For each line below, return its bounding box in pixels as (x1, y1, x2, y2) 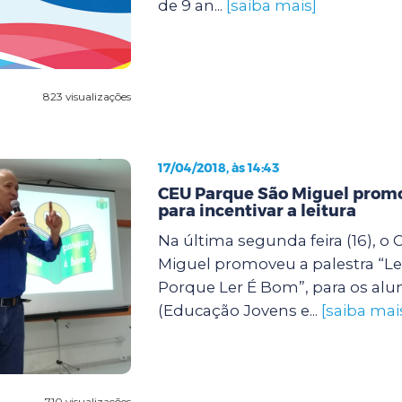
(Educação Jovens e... (157, 301, 321, 319)
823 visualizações (42, 89, 131, 103)
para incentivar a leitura (157, 200, 356, 221)
